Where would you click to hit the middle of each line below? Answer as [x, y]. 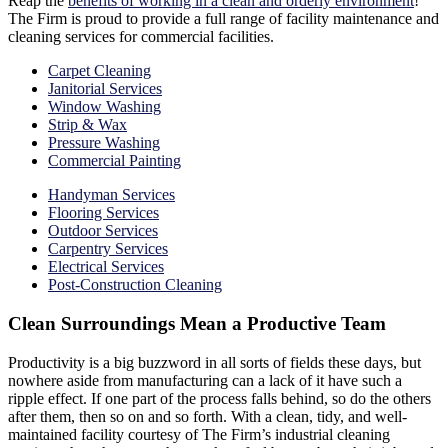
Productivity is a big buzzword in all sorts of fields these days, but [214, 362]
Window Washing [104, 107]
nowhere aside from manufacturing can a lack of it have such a [205, 380]
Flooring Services [103, 213]
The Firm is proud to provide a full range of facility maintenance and [223, 19]
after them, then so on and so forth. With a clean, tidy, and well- [207, 416]
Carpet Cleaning [99, 71]
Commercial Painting [114, 161]
